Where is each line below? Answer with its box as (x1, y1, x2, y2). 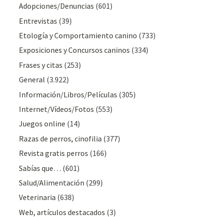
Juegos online (19, 119, 66, 129)
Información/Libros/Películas (19, 89, 118, 99)
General (19, 75, 46, 85)
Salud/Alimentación (19, 177, 85, 187)
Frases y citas (19, 60, 63, 70)
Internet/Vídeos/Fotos (19, 104, 94, 114)
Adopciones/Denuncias (19, 1, 94, 11)
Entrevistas (19, 15, 58, 26)
